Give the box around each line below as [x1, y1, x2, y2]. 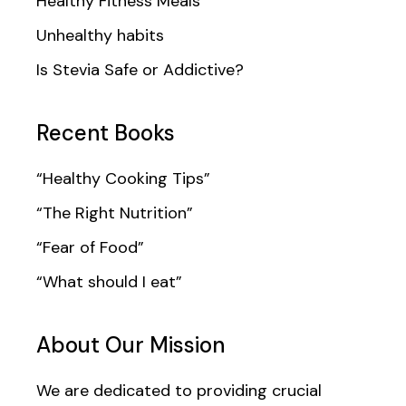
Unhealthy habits [36, 24, 165, 46]
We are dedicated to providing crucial [36, 379, 323, 401]
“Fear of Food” [36, 236, 145, 258]
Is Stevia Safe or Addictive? [36, 58, 245, 81]
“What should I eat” [36, 270, 183, 293]
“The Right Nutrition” [36, 201, 194, 224]
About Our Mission [36, 330, 226, 359]
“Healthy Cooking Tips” [36, 167, 211, 189]
